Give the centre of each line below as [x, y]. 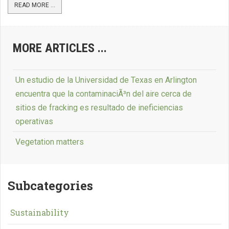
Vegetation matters [50, 142]
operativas [34, 121]
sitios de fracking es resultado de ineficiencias [99, 107]
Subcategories [50, 185]
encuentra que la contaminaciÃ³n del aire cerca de [104, 94]
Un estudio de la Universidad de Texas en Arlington [106, 80]
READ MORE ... [35, 5]
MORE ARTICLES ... [60, 48]
